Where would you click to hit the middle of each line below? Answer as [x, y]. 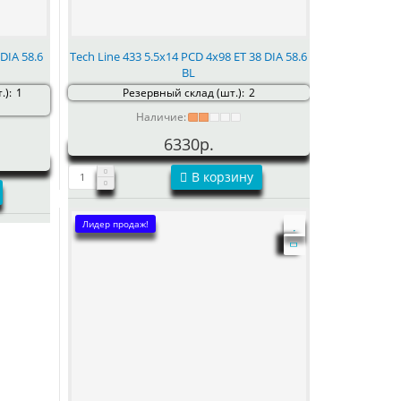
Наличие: [162, 116]
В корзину [222, 176]
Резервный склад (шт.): [183, 92]
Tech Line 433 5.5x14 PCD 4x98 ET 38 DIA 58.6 [189, 56]
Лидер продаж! [115, 223]
